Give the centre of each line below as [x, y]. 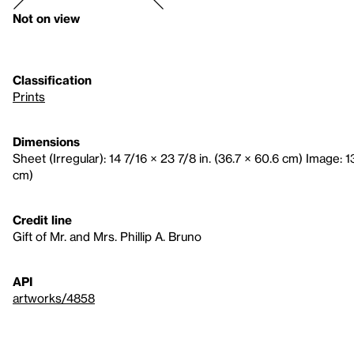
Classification [52, 80]
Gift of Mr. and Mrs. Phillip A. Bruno [107, 236]
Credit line [42, 220]
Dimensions [46, 141]
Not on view [46, 18]
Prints [29, 96]
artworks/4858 [54, 298]
